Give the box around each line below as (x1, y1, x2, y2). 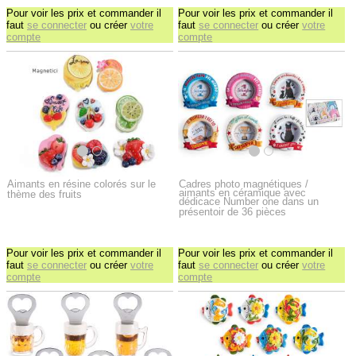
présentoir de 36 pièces (179, 206, 290, 219)
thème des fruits (7, 188, 85, 201)
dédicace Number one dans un (179, 195, 319, 208)
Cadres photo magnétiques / (179, 178, 309, 191)
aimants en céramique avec (179, 187, 307, 199)
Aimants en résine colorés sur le (7, 178, 156, 191)
